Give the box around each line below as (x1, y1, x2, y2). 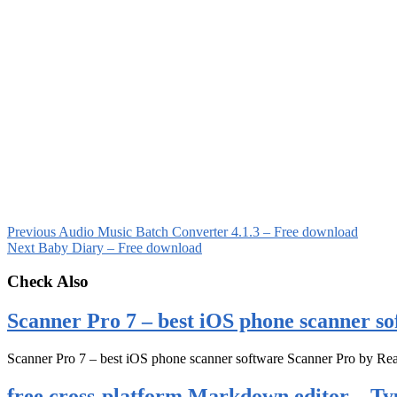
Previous (7, 223, 56, 239)
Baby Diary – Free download (35, 239, 202, 255)
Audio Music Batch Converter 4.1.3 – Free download (56, 223, 358, 239)
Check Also (7, 272, 89, 292)
